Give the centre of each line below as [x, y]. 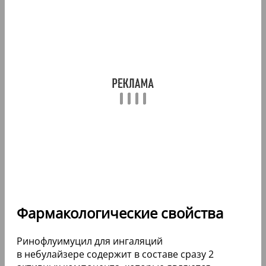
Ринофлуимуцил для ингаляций [90, 241]
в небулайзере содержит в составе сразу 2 [115, 254]
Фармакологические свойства [120, 213]
